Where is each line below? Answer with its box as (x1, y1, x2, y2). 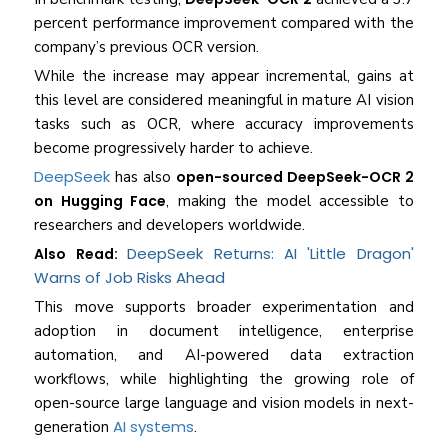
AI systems (113, 416, 195, 438)
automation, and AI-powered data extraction (34, 345, 414, 366)
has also (110, 167, 176, 188)
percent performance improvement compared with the (34, 13, 414, 34)
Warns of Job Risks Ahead (34, 267, 226, 289)
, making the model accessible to (166, 191, 414, 212)
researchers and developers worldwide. (34, 215, 306, 236)
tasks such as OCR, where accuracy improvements (34, 114, 414, 135)
